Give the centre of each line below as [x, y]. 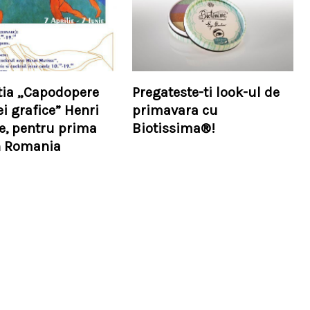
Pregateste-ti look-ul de [206, 92]
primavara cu [175, 110]
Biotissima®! [173, 128]
